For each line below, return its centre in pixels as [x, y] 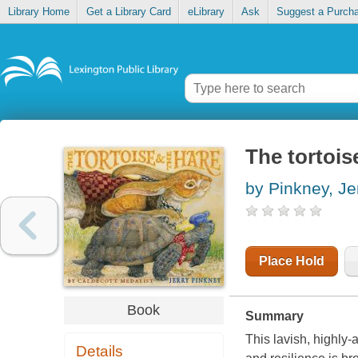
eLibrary [206, 12]
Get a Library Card [128, 12]
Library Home [38, 12]
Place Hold [291, 261]
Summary [274, 316]
